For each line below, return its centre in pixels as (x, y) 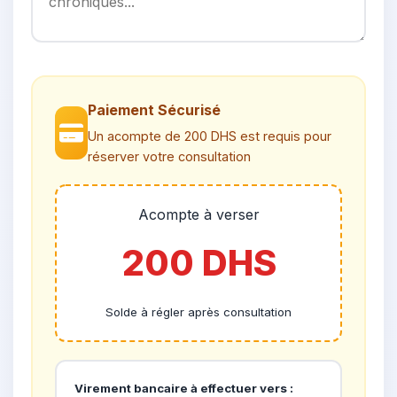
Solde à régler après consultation (198, 312)
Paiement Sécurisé (155, 110)
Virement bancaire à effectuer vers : (184, 388)
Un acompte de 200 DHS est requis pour (210, 136)
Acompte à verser (198, 214)
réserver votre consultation (170, 156)
